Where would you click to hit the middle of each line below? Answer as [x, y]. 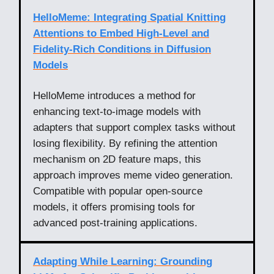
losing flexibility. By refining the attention [125, 143]
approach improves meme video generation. [133, 175]
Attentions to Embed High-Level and [121, 33]
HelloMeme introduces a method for [114, 95]
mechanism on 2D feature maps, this [117, 159]
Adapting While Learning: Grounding [123, 261]
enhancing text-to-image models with [117, 111]
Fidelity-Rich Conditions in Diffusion [122, 49]
